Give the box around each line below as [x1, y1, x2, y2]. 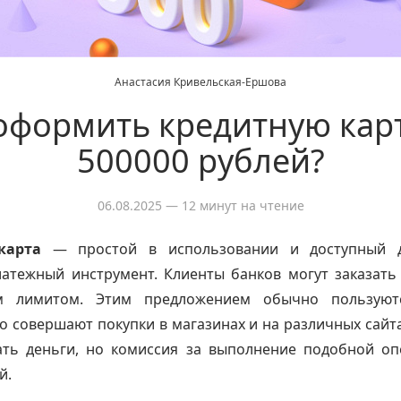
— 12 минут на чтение [161, 197, 304, 214]
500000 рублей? [76, 139, 325, 183]
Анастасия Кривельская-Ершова [115, 74, 286, 90]
